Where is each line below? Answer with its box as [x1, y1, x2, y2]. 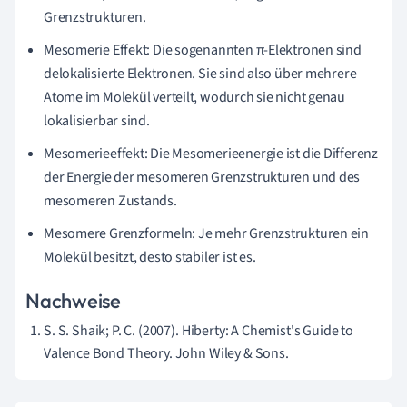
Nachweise [25, 287, 122, 313]
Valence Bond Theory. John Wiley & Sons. [44, 342, 289, 363]
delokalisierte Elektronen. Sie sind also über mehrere [44, 63, 357, 84]
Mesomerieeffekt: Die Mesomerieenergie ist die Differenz [44, 143, 378, 164]
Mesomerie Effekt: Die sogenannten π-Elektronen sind [44, 39, 362, 60]
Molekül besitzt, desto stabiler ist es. [44, 246, 256, 267]
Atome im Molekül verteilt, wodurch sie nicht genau [44, 86, 345, 107]
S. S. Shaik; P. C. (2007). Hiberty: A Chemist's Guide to [44, 320, 354, 341]
